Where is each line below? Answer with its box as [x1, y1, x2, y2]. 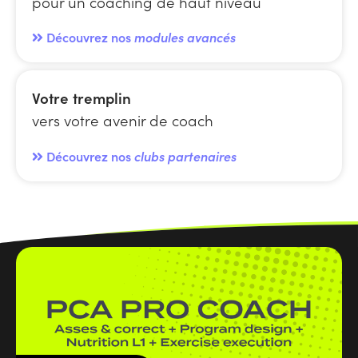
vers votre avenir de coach [32, 109, 213, 131]
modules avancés [134, 28, 236, 46]
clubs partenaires [134, 147, 237, 165]
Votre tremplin [32, 87, 131, 109]
